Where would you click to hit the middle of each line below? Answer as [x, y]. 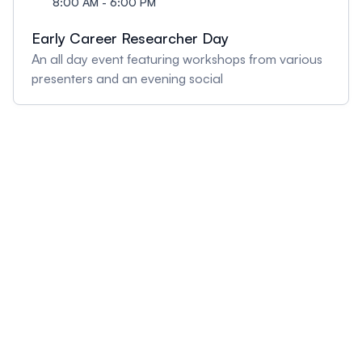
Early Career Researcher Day [130, 38]
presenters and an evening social [127, 78]
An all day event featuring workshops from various [177, 59]
